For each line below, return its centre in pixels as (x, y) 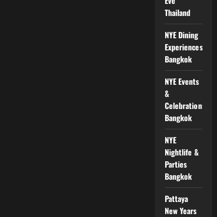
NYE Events (182, 81)
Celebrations (185, 105)
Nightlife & (181, 152)
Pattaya (176, 198)
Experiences (184, 47)
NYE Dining (181, 35)
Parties (176, 164)
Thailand (178, 12)
